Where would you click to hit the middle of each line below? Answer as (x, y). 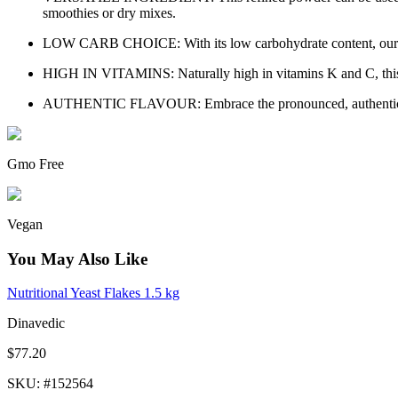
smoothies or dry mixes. (109, 12)
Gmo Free (36, 163)
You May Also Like (77, 259)
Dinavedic (36, 323)
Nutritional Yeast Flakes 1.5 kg (93, 293)
